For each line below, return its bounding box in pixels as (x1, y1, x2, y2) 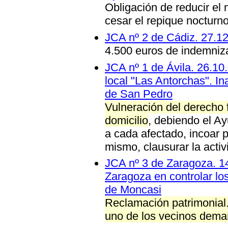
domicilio (105, 113, 148, 127)
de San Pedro (105, 87, 173, 100)
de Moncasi (105, 183, 161, 196)
